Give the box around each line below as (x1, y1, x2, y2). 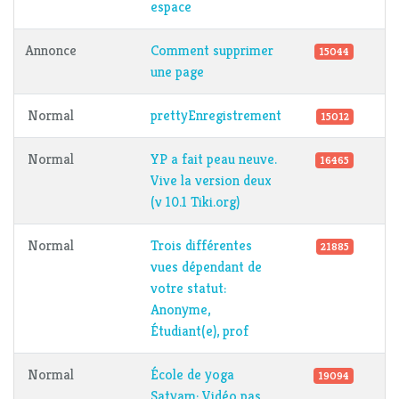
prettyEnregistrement (151, 106, 281, 126)
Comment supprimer (151, 41, 273, 61)
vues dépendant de (151, 257, 262, 277)
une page (151, 62, 204, 82)
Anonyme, (151, 300, 210, 320)
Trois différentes (151, 236, 252, 256)
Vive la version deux (151, 171, 272, 191)
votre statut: (151, 279, 226, 298)
